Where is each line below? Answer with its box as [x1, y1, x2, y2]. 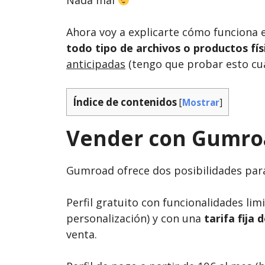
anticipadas [66, 57, 125, 72]
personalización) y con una [66, 211, 204, 226]
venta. [66, 227, 97, 242]
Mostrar [182, 96, 219, 109]
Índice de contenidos [73, 95, 177, 109]
